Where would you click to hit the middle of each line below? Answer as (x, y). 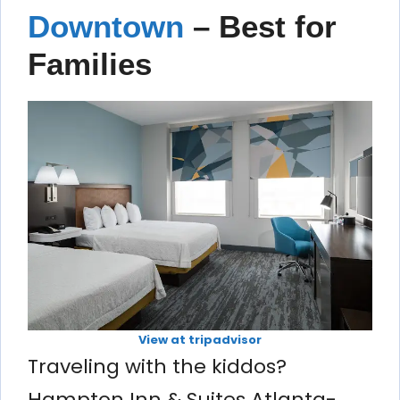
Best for (278, 26)
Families (90, 63)
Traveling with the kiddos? (157, 366)
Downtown (106, 26)
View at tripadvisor (200, 339)
